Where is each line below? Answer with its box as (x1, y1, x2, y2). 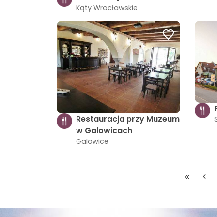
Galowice (76, 137, 108, 147)
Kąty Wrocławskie (76, 2, 138, 13)
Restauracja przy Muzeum (76, 113, 180, 125)
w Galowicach (76, 125, 132, 137)
